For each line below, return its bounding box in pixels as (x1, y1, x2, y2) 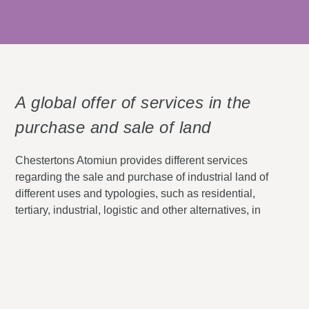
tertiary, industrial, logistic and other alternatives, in (15, 204, 261, 217)
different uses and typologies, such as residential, (15, 188, 256, 200)
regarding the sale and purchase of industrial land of (15, 171, 269, 183)
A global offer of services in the (15, 93, 251, 112)
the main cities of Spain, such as (15, 221, 176, 233)
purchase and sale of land (15, 118, 211, 137)
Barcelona (82, 237, 133, 250)
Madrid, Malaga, (175, 221, 255, 233)
